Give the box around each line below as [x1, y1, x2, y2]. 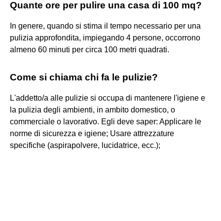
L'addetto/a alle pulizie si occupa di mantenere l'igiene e [10, 93, 205, 102]
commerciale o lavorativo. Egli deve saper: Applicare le [10, 117, 201, 126]
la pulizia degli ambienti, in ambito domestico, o [10, 105, 175, 114]
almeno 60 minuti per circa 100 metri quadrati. [10, 45, 169, 54]
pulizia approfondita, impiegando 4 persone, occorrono [10, 33, 200, 42]
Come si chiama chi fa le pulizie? [10, 72, 158, 82]
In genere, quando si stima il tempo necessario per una [10, 21, 201, 30]
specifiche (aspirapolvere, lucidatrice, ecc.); [10, 141, 160, 149]
